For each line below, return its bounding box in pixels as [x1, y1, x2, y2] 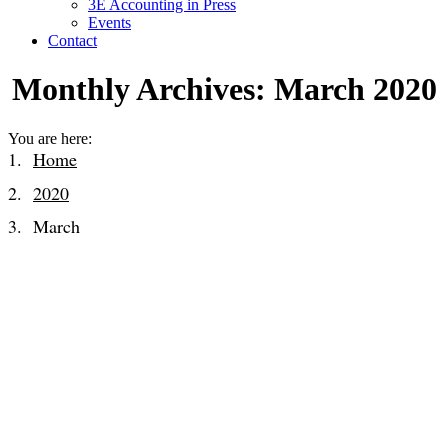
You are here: [8, 129, 92, 147]
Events [88, 14, 131, 31]
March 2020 [273, 71, 437, 108]
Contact [48, 32, 97, 49]
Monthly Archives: [11, 71, 274, 108]
